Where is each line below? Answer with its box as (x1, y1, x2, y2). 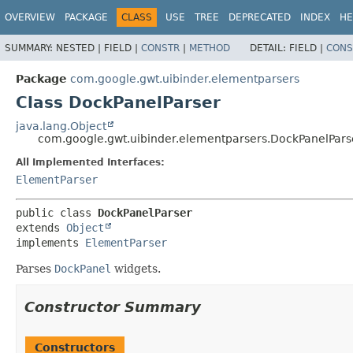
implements (16, 236, 85, 249)
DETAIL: (250, 42, 289, 54)
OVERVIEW (5, 12, 55, 23)
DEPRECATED (229, 12, 291, 23)
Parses (16, 262, 54, 275)
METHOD (189, 42, 230, 54)
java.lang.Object (16, 119, 106, 132)
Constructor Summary (24, 298, 201, 315)
